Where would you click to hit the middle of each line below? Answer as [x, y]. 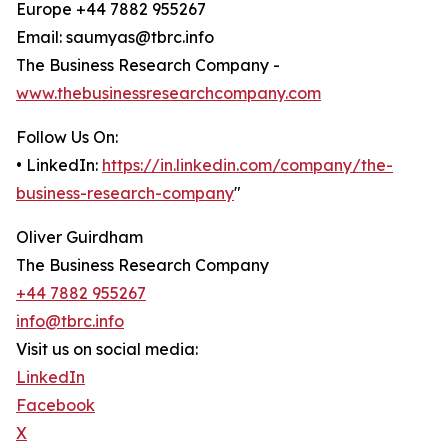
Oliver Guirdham [79, 237]
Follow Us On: [67, 137]
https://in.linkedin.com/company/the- [247, 165]
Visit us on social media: [107, 349]
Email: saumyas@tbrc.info [115, 37]
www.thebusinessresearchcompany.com [168, 93]
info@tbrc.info [70, 321]
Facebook [55, 405]
